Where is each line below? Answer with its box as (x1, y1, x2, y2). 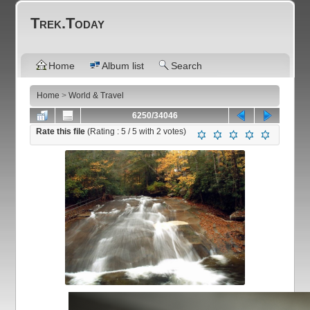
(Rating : (87, 127, 122, 136)
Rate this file (36, 127, 88, 136)
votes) (161, 127, 187, 136)
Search (171, 60, 203, 71)
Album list (102, 60, 145, 71)
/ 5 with (126, 127, 157, 136)
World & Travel (69, 91, 125, 100)
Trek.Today (30, 15, 105, 32)
